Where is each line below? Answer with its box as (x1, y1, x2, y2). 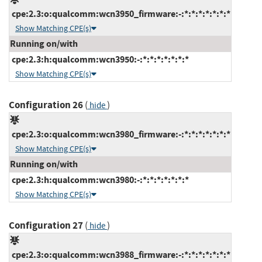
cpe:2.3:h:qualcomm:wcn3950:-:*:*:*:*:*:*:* (10, 53, 189, 65)
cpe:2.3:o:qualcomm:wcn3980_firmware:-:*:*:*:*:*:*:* (10, 127, 230, 140)
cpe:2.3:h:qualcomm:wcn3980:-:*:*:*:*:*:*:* (10, 173, 189, 186)
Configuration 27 (9, 218, 83, 232)
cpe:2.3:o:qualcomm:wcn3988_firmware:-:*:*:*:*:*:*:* (10, 248, 230, 261)
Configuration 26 (9, 98, 83, 112)
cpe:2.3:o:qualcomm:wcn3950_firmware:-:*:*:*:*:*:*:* (10, 7, 230, 20)
